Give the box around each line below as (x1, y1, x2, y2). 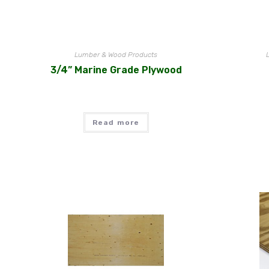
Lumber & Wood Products (74, 50, 158, 59)
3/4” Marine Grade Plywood (50, 64, 182, 76)
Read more (92, 118, 140, 127)
